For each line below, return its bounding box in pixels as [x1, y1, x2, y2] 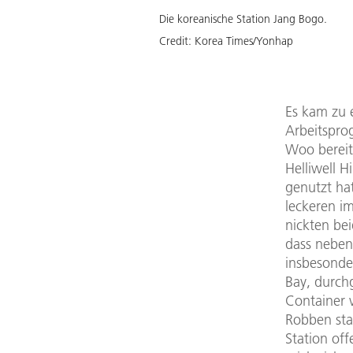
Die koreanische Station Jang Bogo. [159, 11, 327, 26]
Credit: [159, 33, 195, 48]
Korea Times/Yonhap [195, 33, 293, 48]
